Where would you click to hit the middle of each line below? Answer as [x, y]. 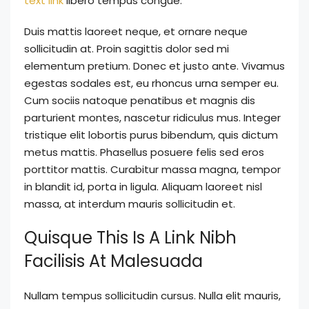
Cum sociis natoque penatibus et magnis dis [140, 100]
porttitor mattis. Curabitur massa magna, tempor [152, 169]
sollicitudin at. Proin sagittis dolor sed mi [127, 48]
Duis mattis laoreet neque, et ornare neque [136, 31]
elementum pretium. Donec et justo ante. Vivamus [154, 66]
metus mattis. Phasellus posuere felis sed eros [144, 152]
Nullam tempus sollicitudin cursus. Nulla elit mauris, [152, 295]
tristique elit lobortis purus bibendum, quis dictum [151, 134]
